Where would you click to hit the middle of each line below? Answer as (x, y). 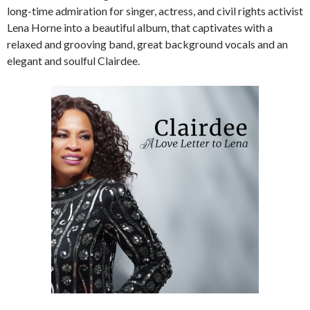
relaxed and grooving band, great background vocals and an (147, 44)
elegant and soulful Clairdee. (73, 61)
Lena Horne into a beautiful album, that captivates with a (140, 27)
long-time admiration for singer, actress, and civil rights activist (155, 11)
